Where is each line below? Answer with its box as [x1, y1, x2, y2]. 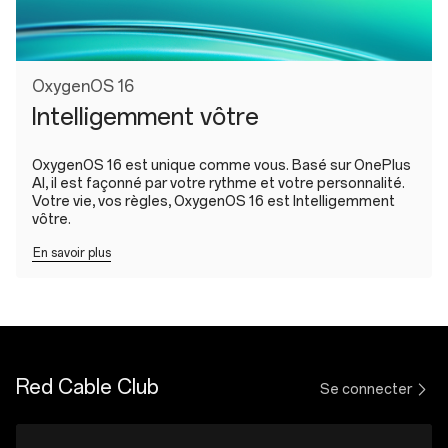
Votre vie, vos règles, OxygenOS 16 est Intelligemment [32, 193, 395, 210]
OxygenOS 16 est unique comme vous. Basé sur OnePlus [32, 157, 411, 174]
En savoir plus [33, 246, 112, 260]
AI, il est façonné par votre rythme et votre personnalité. [32, 175, 405, 192]
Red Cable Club [16, 375, 159, 399]
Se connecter [320, 381, 412, 398]
